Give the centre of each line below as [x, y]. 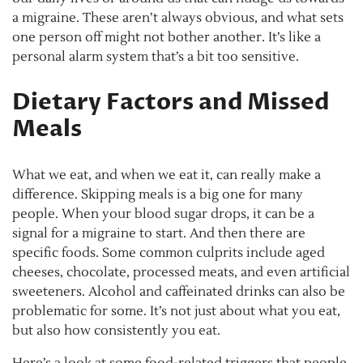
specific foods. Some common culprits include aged [169, 252]
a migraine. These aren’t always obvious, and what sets [178, 17]
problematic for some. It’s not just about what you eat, [176, 311]
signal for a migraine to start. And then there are [159, 233]
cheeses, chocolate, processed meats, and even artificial [181, 272]
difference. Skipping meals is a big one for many [158, 194]
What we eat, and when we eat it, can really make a [167, 175]
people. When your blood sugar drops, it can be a [163, 214]
